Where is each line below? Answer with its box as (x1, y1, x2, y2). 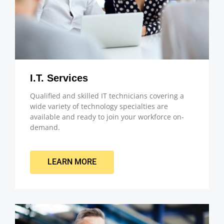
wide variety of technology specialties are (30, 101, 168, 111)
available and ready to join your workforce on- (30, 111, 184, 121)
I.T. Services (30, 72, 88, 83)
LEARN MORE (47, 157, 96, 167)
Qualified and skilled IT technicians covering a (30, 90, 184, 100)
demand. (30, 122, 60, 132)
